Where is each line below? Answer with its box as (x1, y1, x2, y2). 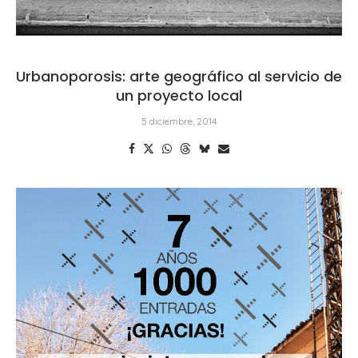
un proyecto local (116, 85, 242, 105)
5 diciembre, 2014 (141, 114, 217, 127)
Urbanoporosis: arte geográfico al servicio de (16, 66, 342, 86)
